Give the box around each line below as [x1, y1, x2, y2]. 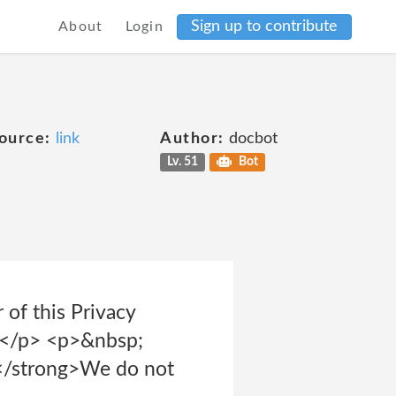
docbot [224, 131, 278, 147]
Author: [160, 131, 225, 147]
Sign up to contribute [191, 18, 338, 34]
